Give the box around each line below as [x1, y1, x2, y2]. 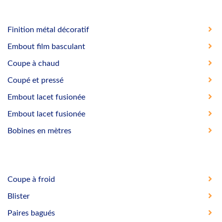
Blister [7, 192, 30, 200]
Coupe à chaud [7, 59, 59, 67]
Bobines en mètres [7, 126, 71, 135]
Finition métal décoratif [7, 25, 89, 34]
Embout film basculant [7, 42, 85, 51]
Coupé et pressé [7, 76, 63, 84]
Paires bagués [7, 209, 55, 217]
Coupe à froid [7, 175, 55, 183]
